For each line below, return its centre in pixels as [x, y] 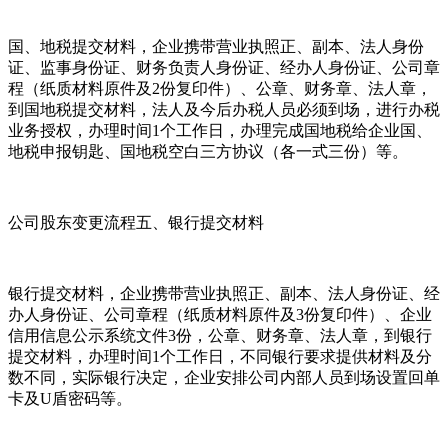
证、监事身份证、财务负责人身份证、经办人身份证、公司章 [224, 67]
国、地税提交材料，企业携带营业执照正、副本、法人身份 [216, 46]
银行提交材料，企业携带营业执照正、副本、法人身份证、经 [224, 293]
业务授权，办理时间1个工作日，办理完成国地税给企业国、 [220, 130]
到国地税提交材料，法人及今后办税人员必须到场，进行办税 [224, 109]
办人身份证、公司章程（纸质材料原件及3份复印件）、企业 [220, 314]
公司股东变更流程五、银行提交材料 [136, 222]
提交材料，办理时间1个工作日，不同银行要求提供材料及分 [220, 356]
